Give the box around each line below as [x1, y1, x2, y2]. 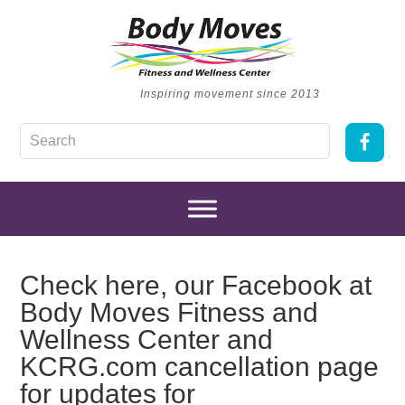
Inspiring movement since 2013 [139, 88, 320, 100]
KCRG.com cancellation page [20, 352, 380, 381]
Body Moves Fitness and [20, 297, 319, 327]
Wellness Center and [20, 325, 274, 354]
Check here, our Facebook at [20, 270, 372, 300]
